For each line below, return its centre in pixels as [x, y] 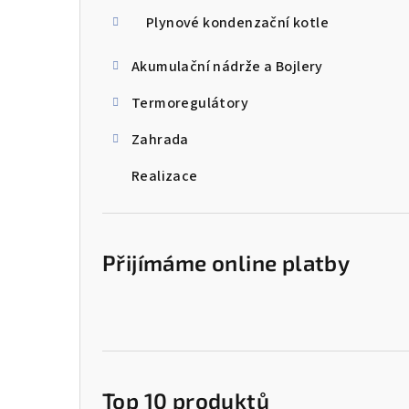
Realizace [165, 177]
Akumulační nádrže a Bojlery [227, 67]
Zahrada [160, 140]
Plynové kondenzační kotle [237, 23]
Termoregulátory [190, 104]
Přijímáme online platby [226, 263]
